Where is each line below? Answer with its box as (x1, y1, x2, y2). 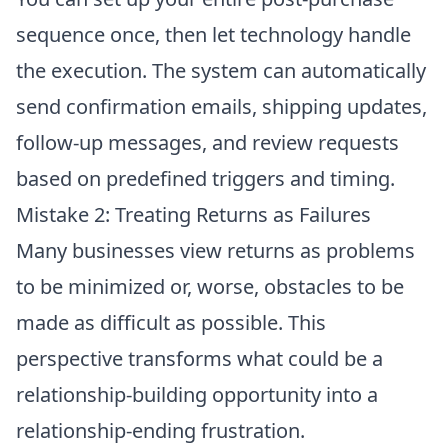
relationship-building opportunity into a (16, 380, 378, 408)
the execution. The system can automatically (16, 56, 426, 84)
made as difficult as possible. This (16, 308, 326, 336)
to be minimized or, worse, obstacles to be (16, 272, 404, 300)
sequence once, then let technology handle (16, 20, 411, 48)
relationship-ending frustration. (16, 416, 305, 444)
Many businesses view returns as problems (16, 236, 415, 264)
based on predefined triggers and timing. (16, 164, 395, 192)
